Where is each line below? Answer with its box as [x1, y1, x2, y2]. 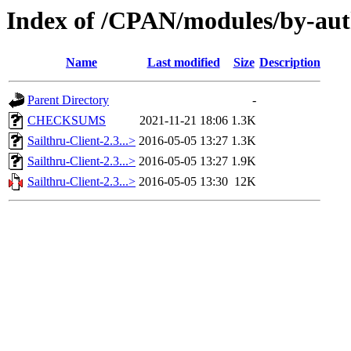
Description [259, 56, 320, 70]
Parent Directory [27, 93, 109, 107]
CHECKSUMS [27, 114, 106, 128]
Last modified [147, 56, 220, 70]
